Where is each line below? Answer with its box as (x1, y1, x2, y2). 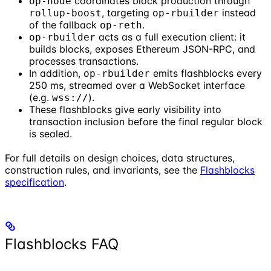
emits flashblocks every (150, 67, 262, 80)
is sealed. (29, 128, 72, 140)
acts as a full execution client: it (96, 31, 246, 44)
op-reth (100, 19, 142, 31)
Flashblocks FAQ (5, 235, 119, 253)
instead (219, 7, 256, 19)
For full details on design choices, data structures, (5, 152, 235, 165)
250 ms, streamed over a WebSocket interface (29, 79, 245, 92)
